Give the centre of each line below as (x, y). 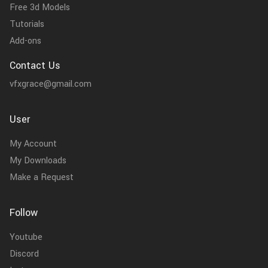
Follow (24, 213)
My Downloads (38, 161)
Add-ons (25, 41)
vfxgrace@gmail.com (51, 84)
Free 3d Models (40, 8)
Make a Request (42, 178)
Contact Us (35, 66)
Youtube (26, 237)
